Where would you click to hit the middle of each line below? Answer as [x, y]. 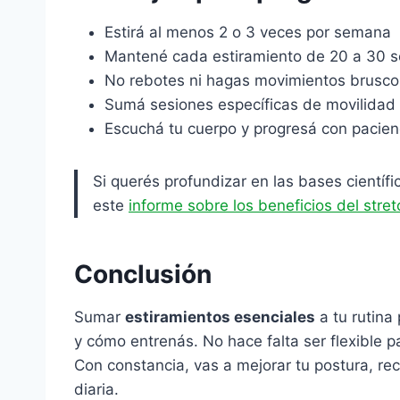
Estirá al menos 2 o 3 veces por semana [248, 32]
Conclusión [143, 274]
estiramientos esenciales [220, 317]
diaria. [96, 389]
